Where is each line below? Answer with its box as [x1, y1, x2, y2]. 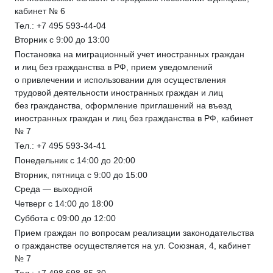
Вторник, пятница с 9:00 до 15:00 [15, 169, 147, 180]
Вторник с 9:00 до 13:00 [15, 35, 110, 45]
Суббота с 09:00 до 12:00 [15, 213, 116, 223]
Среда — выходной [15, 184, 93, 194]
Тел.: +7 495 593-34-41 [15, 141, 106, 151]
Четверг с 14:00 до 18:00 [15, 199, 113, 209]
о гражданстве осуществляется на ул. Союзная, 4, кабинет [15, 240, 250, 250]
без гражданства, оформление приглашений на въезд [15, 101, 232, 111]
